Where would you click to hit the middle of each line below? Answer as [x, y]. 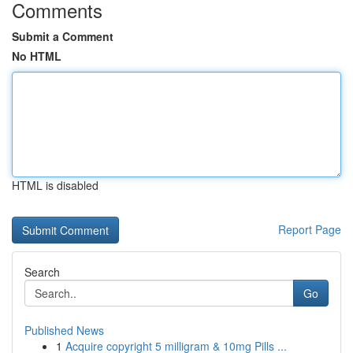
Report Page [310, 229]
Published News [64, 330]
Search [42, 272]
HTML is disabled [55, 185]
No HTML [37, 56]
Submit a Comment [63, 36]
